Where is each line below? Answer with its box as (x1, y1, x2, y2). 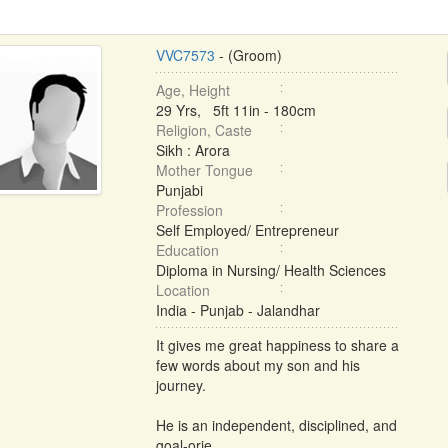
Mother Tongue (155, 160, 253, 180)
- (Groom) (214, 45, 282, 65)
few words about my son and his (155, 355, 360, 375)
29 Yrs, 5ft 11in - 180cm (155, 100, 316, 120)
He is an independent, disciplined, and (155, 415, 397, 435)
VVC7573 (155, 45, 215, 65)
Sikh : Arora (155, 140, 230, 160)
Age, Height (155, 80, 230, 100)
